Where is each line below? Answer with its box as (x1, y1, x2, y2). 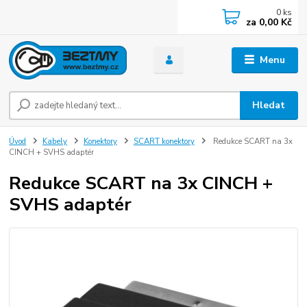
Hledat (252, 99, 286, 112)
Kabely (42, 136, 67, 147)
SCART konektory (133, 136, 195, 147)
